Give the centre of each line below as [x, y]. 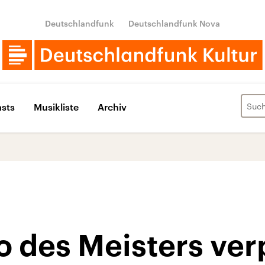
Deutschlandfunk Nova [174, 23]
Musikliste [56, 106]
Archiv [112, 106]
